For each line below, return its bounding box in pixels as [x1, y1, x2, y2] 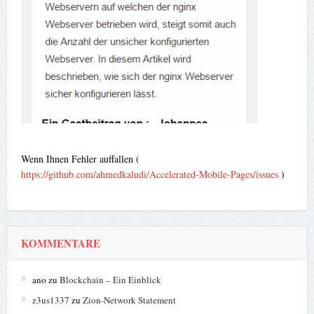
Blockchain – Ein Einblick [59, 273, 161, 287]
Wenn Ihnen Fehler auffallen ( [20, 152, 139, 166]
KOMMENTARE [20, 235, 100, 252]
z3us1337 [32, 294, 69, 307]
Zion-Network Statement [82, 294, 176, 307]
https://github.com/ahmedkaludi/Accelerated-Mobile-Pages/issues [20, 168, 278, 182]
